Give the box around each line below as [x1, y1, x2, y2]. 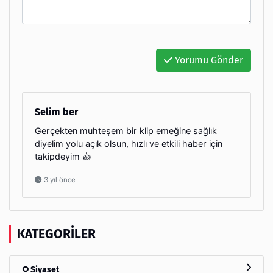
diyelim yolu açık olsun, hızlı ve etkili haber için [35, 138, 222, 149]
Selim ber [35, 106, 78, 118]
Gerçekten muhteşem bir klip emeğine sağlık [35, 126, 217, 136]
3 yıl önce [42, 175, 76, 185]
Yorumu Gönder [172, 54, 243, 66]
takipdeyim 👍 [35, 151, 91, 162]
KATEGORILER [17, 226, 96, 243]
